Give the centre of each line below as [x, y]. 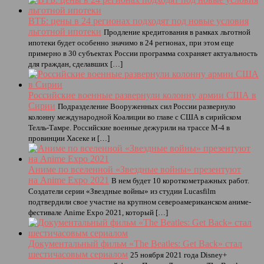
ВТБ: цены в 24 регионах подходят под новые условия [138, 21]
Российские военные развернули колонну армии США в [142, 95]
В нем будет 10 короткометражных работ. [180, 180]
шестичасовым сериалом [78, 254]
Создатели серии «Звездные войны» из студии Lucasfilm [122, 191]
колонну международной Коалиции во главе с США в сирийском [135, 117]
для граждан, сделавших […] [75, 64]
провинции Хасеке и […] [69, 138]
